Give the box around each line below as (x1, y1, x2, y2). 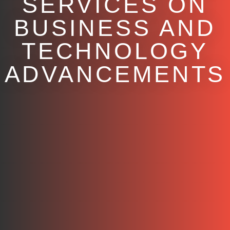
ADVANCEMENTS (4, 61, 226, 87)
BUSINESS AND (14, 15, 216, 41)
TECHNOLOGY (22, 38, 208, 64)
